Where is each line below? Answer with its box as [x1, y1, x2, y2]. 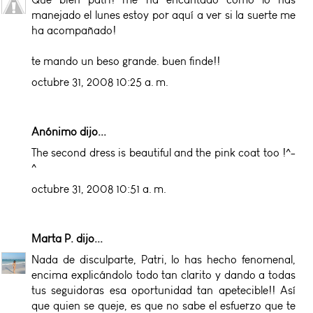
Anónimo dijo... [31, 124, 106, 138]
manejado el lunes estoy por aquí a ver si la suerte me [31, 8, 296, 22]
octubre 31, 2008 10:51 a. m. [31, 182, 166, 196]
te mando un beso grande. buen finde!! [31, 54, 220, 68]
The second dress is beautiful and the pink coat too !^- [31, 145, 296, 159]
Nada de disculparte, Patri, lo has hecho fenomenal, [31, 252, 296, 266]
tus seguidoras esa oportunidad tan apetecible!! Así [31, 283, 296, 297]
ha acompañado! [31, 23, 116, 37]
